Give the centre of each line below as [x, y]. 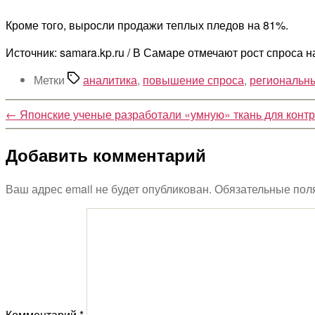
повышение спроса [193, 79]
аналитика [110, 79]
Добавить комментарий [106, 155]
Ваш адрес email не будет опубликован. [109, 189]
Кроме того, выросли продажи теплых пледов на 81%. [148, 25]
